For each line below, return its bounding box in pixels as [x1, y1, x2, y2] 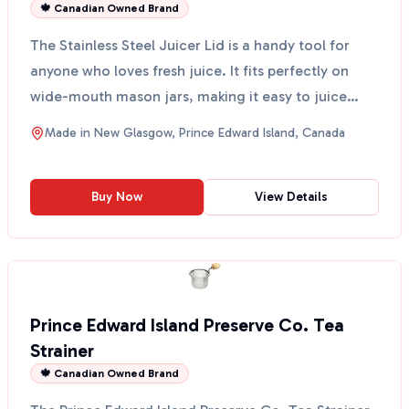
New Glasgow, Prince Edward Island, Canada [94, 125, 345, 141]
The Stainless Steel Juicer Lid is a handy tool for [30, 37, 350, 54]
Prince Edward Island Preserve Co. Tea [30, 314, 344, 336]
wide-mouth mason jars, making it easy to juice [30, 88, 347, 105]
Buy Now [91, 189, 142, 204]
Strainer [30, 340, 94, 362]
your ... [30, 113, 77, 131]
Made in [45, 125, 94, 141]
